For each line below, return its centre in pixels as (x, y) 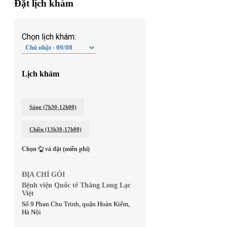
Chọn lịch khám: (49, 37)
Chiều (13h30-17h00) (55, 129)
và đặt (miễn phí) (67, 149)
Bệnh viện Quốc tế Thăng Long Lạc (76, 185)
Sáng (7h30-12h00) (53, 107)
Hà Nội (31, 212)
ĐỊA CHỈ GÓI (43, 174)
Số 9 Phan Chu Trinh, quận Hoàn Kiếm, (76, 204)
